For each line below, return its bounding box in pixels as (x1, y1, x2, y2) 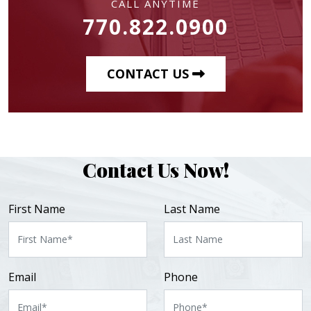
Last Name (164, 201, 220, 217)
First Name (8, 201, 65, 217)
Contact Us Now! (82, 156, 229, 183)
